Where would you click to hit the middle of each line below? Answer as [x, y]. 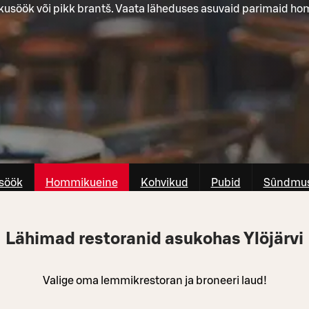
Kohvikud [164, 182]
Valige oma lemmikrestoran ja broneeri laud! [154, 280]
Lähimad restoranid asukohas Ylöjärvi [154, 239]
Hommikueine [81, 182]
